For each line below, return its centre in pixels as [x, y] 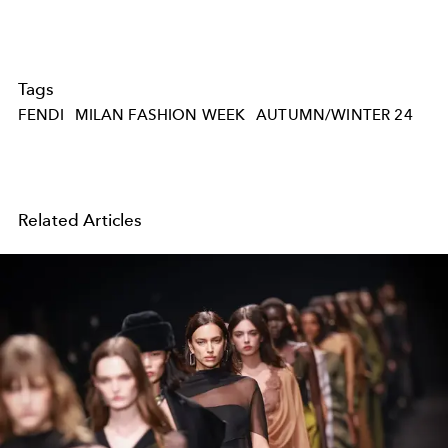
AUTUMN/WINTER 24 [334, 114]
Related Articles [80, 219]
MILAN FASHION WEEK [160, 114]
